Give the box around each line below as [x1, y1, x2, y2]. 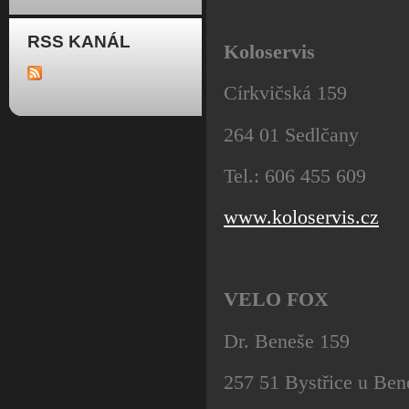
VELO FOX [224, 288, 329, 311]
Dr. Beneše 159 [224, 329, 350, 352]
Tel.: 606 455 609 [224, 163, 366, 187]
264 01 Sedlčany [224, 122, 359, 146]
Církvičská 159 [224, 81, 347, 105]
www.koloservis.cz [224, 204, 379, 228]
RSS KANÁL [27, 32, 131, 51]
